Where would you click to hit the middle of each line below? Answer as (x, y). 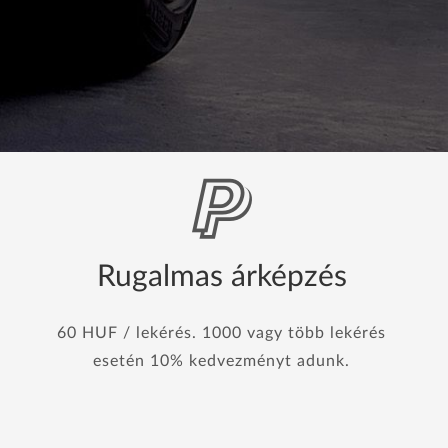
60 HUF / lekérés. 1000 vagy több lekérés (221, 333)
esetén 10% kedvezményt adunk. (221, 361)
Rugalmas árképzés (221, 277)
